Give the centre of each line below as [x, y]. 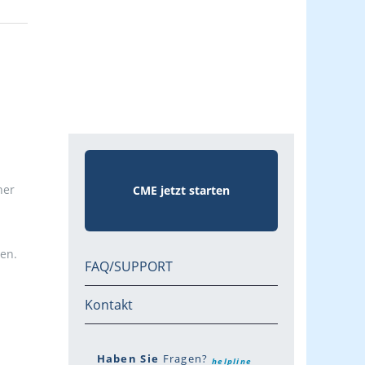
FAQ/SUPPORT [128, 267]
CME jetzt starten [181, 191]
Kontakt [108, 305]
